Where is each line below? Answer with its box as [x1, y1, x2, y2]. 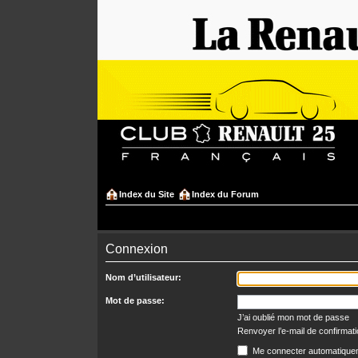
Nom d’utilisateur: [105, 272, 181, 282]
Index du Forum [192, 189, 259, 199]
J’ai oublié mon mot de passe [237, 312, 349, 322]
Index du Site [119, 189, 174, 199]
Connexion [105, 242, 168, 256]
